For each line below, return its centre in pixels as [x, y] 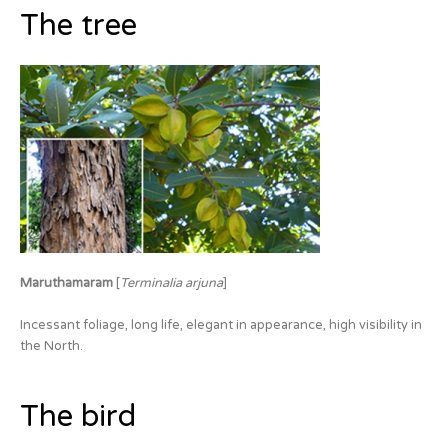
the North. [51, 345]
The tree [78, 25]
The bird [78, 417]
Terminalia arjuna [171, 283]
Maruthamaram [66, 283]
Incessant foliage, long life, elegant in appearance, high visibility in [221, 324]
